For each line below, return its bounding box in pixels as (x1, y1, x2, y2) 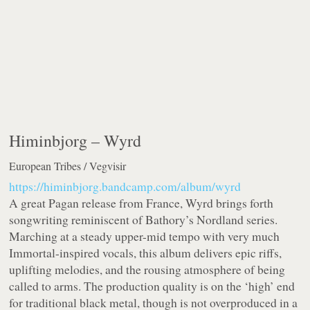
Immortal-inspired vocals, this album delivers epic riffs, (9, 244, 282, 262)
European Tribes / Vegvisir (9, 158, 127, 174)
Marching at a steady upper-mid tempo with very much (9, 228, 280, 245)
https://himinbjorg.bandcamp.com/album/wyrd (9, 178, 241, 195)
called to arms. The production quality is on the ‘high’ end (9, 277, 295, 295)
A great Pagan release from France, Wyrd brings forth (9, 194, 274, 212)
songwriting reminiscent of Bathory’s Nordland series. (9, 211, 278, 228)
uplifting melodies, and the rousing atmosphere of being (9, 261, 286, 278)
